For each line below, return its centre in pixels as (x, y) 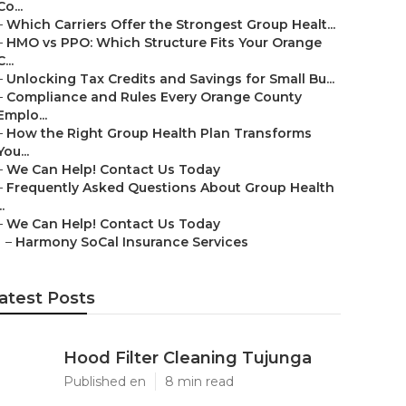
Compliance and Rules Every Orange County (154, 97)
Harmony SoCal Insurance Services (132, 242)
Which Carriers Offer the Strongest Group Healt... (171, 24)
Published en (105, 382)
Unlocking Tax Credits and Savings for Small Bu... (170, 79)
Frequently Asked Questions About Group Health (170, 188)
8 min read (199, 382)
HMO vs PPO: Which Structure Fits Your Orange (164, 43)
